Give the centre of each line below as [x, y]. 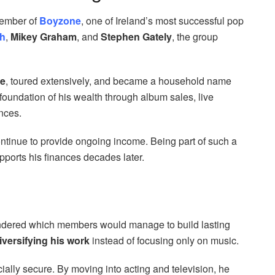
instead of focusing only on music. [164, 240]
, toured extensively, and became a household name [118, 81]
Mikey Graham [44, 37]
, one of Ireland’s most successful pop [162, 21]
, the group [195, 37]
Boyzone [60, 21]
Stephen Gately [136, 37]
